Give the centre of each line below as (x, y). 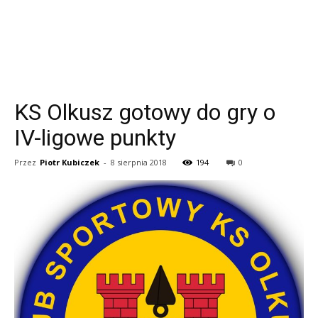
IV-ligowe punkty (95, 138)
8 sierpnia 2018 (139, 162)
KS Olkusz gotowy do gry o (145, 112)
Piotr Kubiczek (70, 162)
